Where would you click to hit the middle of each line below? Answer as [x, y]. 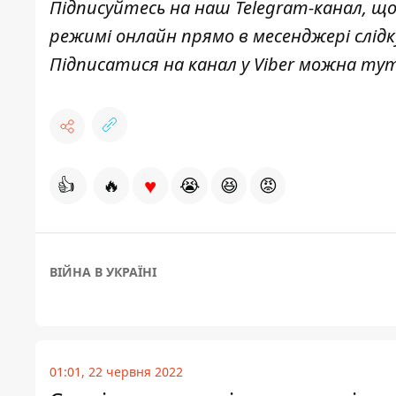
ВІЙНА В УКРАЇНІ [103, 272]
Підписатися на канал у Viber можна [205, 65]
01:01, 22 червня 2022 [116, 372]
